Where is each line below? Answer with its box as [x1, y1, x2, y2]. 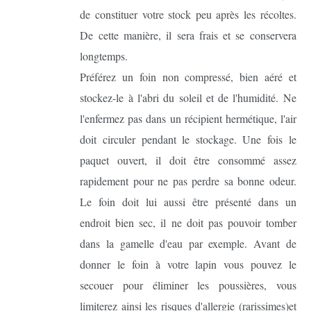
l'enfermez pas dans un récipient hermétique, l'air [80, 110, 296, 126]
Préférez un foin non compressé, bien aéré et [80, 69, 296, 84]
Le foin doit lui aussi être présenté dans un [80, 194, 296, 209]
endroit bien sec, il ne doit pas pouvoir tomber [80, 215, 296, 230]
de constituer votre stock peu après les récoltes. [80, 6, 296, 22]
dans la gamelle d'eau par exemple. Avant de [80, 235, 296, 251]
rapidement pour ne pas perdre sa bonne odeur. [80, 173, 296, 188]
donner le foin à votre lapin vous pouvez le [80, 256, 296, 271]
